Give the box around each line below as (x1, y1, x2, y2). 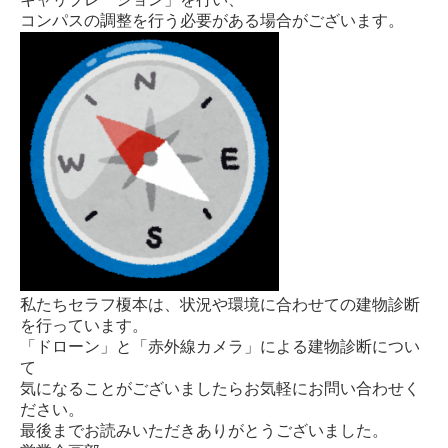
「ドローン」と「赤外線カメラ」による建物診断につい (20, 337, 420, 355)
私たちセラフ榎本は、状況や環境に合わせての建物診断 (20, 295, 420, 313)
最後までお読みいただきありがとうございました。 (20, 421, 388, 439)
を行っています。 (20, 316, 148, 334)
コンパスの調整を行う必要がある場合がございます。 (20, 11, 404, 29)
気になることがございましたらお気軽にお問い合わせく (20, 379, 420, 397)
